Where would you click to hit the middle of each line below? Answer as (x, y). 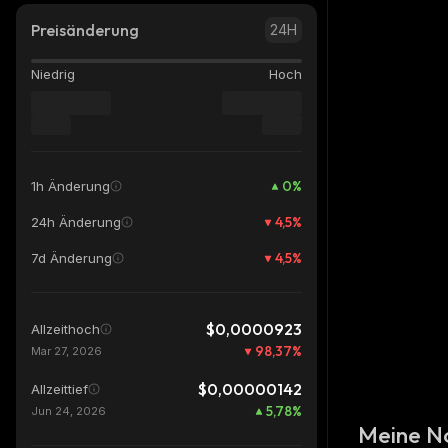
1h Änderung (70, 186)
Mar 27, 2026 (66, 351)
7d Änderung (71, 258)
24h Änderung (76, 222)
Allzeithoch (65, 329)
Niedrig (53, 74)
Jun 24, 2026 (68, 411)
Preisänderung (85, 30)
